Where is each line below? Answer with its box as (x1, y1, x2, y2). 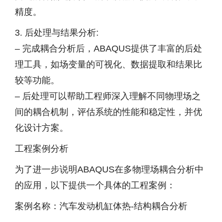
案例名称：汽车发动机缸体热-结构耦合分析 (15, 201, 187, 211)
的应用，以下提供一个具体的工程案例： (15, 180, 175, 190)
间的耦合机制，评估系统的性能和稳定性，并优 (15, 107, 202, 117)
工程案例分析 (15, 144, 68, 154)
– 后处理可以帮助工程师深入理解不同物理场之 (15, 91, 201, 101)
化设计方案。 (15, 123, 68, 133)
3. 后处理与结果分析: (15, 28, 99, 38)
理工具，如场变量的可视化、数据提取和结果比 (15, 59, 202, 69)
